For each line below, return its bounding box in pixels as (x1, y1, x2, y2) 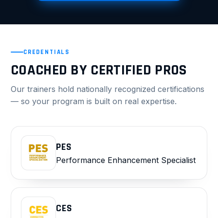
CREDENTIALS (23, 48, 70, 56)
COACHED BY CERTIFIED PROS (11, 60, 187, 79)
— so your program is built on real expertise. (11, 96, 177, 106)
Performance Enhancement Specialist (56, 155, 196, 165)
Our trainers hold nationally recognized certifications (11, 84, 204, 94)
